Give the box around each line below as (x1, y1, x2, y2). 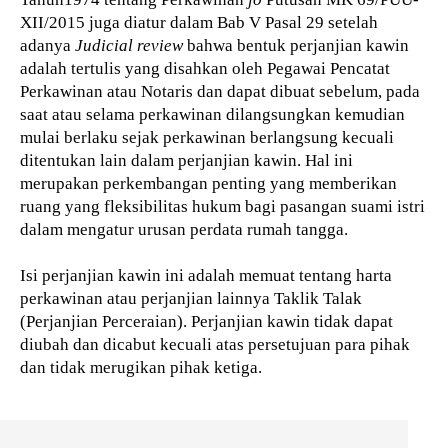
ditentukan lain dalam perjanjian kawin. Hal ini (20, 151, 353, 171)
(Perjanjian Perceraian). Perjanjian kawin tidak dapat (20, 312, 393, 332)
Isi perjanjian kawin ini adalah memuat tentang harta (20, 266, 392, 286)
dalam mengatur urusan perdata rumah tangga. (20, 220, 348, 240)
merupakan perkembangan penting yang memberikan (20, 174, 397, 194)
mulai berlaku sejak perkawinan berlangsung (20, 128, 342, 148)
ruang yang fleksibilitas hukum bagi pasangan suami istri (20, 197, 425, 217)
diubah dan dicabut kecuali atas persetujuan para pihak (20, 335, 410, 355)
